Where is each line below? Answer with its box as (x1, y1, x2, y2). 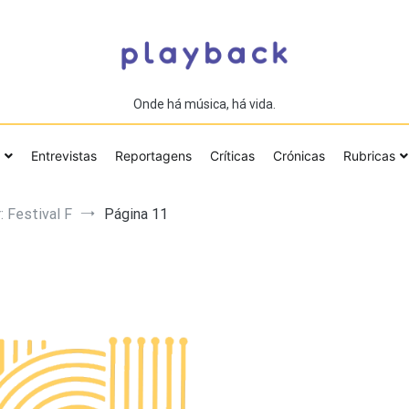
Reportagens (115, 148, 192, 164)
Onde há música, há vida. (133, 96, 276, 111)
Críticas (210, 148, 255, 164)
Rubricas (343, 148, 395, 164)
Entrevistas (31, 148, 97, 164)
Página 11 (104, 204, 168, 223)
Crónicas (273, 148, 325, 164)
